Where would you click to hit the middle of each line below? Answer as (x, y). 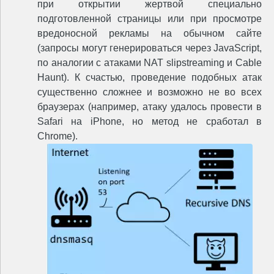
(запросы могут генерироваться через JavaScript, (150, 48)
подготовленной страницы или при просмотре (150, 19)
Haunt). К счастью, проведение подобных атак (150, 78)
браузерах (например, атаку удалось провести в (150, 107)
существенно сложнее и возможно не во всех (150, 92)
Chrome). (57, 136)
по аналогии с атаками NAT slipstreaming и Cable (150, 63)
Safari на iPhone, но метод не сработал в (150, 122)
